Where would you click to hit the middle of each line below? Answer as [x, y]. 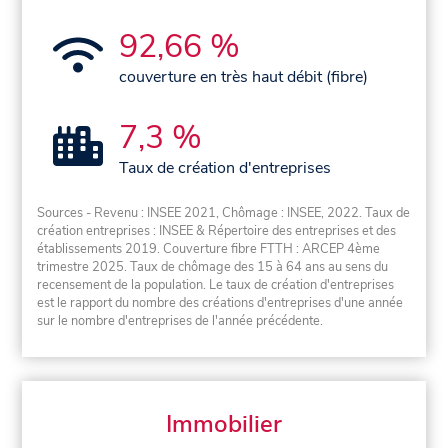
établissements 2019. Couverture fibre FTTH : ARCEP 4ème [209, 248]
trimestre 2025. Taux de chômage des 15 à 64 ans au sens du [213, 266]
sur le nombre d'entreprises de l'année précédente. [180, 320]
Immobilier [224, 424]
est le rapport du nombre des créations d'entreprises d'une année [220, 302]
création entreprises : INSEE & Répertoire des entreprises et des [217, 230]
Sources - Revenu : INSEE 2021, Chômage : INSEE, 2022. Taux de [224, 212]
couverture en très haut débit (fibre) [244, 77]
